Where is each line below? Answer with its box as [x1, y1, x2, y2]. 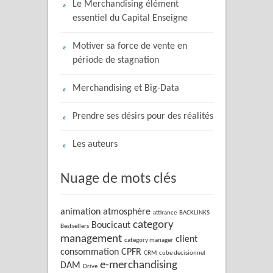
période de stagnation [73, 55, 159, 66]
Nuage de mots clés [60, 172, 176, 187]
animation [60, 207, 101, 218]
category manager [124, 237, 173, 244]
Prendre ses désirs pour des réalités [73, 112, 213, 122]
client [175, 235, 197, 245]
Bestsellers [60, 223, 89, 230]
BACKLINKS [179, 210, 210, 217]
